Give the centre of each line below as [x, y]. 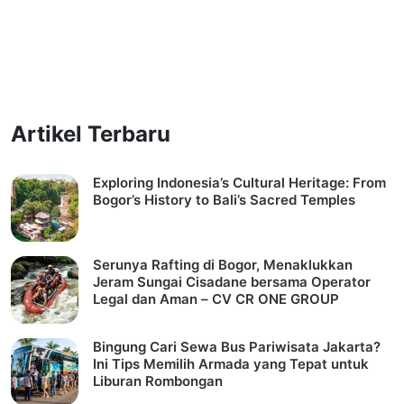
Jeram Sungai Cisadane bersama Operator [232, 282]
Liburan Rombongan [158, 381]
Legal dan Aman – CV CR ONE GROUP [216, 299]
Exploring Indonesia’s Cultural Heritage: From [239, 183]
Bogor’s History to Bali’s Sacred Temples [224, 200]
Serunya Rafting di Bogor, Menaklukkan [223, 265]
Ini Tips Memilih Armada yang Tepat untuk [231, 364]
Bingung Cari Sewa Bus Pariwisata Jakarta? [237, 347]
